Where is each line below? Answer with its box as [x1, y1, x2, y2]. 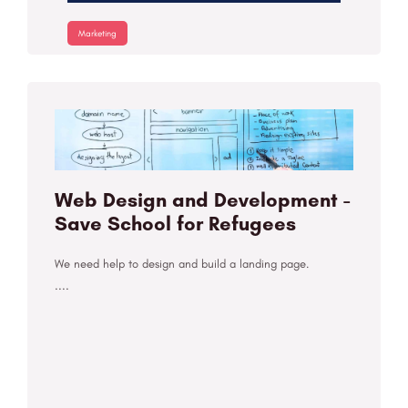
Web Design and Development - [55, 188, 350, 213]
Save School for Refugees [55, 211, 296, 237]
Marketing [78, 27, 117, 40]
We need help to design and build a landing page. [55, 257, 309, 271]
